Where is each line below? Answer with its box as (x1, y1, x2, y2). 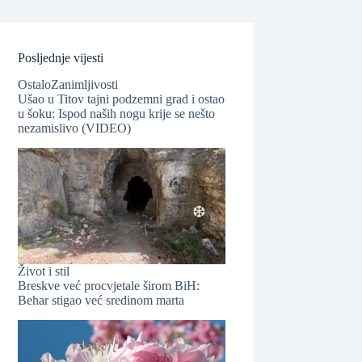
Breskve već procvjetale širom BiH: (18, 278, 200, 293)
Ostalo (18, 77, 52, 91)
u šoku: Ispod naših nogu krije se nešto (18, 106, 216, 120)
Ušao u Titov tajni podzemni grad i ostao (18, 91, 225, 106)
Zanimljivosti (51, 77, 119, 91)
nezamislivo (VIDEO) (18, 120, 132, 135)
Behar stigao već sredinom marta (18, 293, 185, 307)
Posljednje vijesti (18, 51, 104, 65)
